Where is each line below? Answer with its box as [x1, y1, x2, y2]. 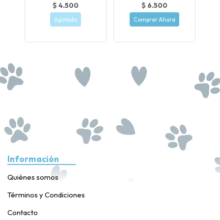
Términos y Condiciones [7, 190, 85, 200]
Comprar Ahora [134, 16, 175, 23]
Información [7, 153, 59, 165]
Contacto [7, 208, 38, 218]
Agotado [54, 16, 77, 23]
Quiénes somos [7, 172, 58, 182]
